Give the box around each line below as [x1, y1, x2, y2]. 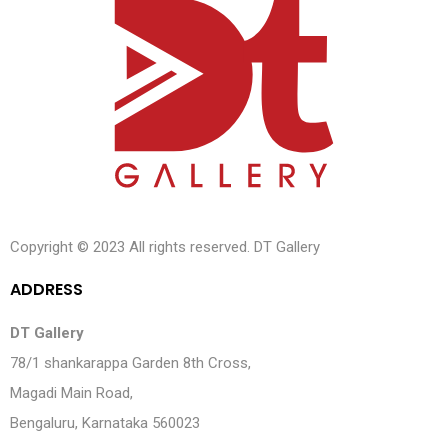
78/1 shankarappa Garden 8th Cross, [10, 354, 251, 373]
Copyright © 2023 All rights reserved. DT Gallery [10, 238, 320, 257]
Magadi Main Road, [10, 384, 133, 403]
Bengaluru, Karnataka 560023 [10, 414, 200, 433]
